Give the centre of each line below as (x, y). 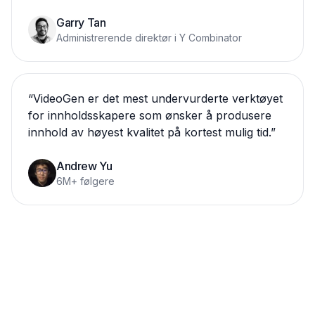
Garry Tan (81, 22)
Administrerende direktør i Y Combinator (149, 38)
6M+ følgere (85, 181)
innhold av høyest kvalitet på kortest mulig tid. (149, 132)
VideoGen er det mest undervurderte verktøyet (158, 98)
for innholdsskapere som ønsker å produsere (150, 115)
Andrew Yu (84, 166)
